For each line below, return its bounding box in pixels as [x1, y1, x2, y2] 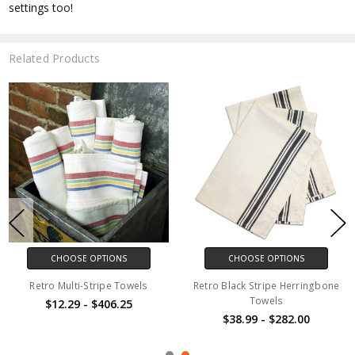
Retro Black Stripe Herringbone [193, 278, 340, 292]
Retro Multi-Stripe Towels [29, 278, 148, 292]
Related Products [9, 50, 101, 66]
